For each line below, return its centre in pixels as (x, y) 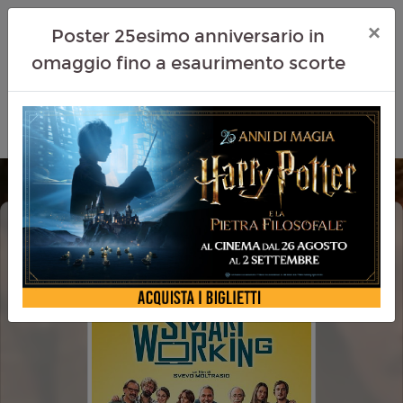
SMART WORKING (117, 246)
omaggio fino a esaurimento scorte (188, 63)
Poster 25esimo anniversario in (188, 36)
